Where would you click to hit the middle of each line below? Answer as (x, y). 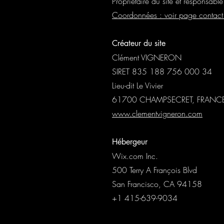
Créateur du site (139, 43)
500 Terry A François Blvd (154, 170)
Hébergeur (130, 142)
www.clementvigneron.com (157, 113)
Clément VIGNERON (147, 57)
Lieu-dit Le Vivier (137, 85)
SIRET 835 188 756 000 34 (162, 71)
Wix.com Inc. (135, 156)
